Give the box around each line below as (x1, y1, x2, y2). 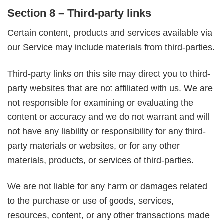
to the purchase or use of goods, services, (7, 195, 174, 206)
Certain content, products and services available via (7, 28, 212, 38)
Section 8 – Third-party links (7, 7, 151, 20)
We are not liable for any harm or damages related (7, 181, 207, 191)
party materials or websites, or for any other (7, 140, 180, 151)
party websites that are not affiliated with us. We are (7, 83, 213, 93)
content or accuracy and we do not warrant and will (7, 111, 209, 122)
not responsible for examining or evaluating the (7, 97, 193, 108)
